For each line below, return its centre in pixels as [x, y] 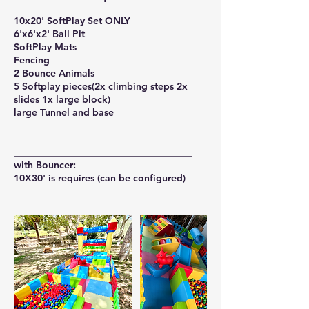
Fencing [32, 60]
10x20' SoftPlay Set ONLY [72, 21]
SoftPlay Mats [45, 47]
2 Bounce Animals [54, 73]
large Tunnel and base [64, 113]
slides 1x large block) [62, 100]
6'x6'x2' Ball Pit [49, 34]
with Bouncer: [45, 165]
